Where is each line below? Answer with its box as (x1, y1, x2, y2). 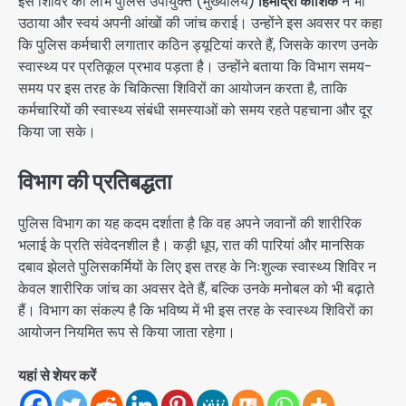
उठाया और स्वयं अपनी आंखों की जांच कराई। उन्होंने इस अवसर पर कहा (18, 13, 382, 34)
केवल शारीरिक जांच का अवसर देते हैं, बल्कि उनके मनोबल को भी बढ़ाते (18, 277, 374, 299)
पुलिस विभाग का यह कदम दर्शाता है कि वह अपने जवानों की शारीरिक (18, 212, 362, 234)
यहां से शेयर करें (18, 364, 96, 386)
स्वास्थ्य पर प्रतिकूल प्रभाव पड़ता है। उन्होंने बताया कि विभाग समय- (18, 56, 372, 78)
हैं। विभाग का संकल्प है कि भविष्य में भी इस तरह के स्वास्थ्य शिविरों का (18, 299, 373, 321)
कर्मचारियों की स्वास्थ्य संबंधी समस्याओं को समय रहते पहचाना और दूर (18, 100, 372, 121)
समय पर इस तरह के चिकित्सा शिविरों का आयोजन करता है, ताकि (18, 78, 347, 100)
